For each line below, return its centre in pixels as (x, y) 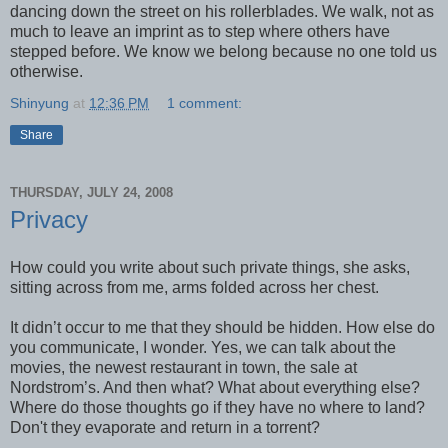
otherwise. (46, 72)
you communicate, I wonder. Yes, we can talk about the (203, 347)
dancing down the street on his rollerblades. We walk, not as (222, 12)
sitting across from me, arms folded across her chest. (194, 287)
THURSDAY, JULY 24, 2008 (91, 192)
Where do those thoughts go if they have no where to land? (217, 407)
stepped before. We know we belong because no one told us (223, 52)
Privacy (49, 220)
